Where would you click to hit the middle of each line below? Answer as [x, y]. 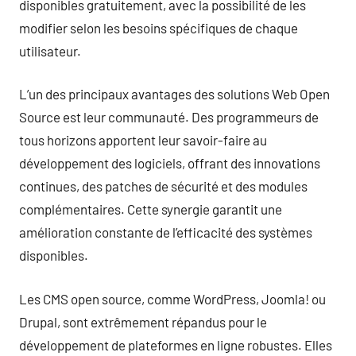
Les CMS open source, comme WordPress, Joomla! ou [172, 298]
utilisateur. [50, 50]
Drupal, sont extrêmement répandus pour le [143, 321]
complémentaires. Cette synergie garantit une [151, 209]
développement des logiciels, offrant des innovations [170, 163]
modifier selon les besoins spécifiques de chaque [159, 27]
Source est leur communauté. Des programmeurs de [169, 117]
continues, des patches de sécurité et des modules [163, 186]
